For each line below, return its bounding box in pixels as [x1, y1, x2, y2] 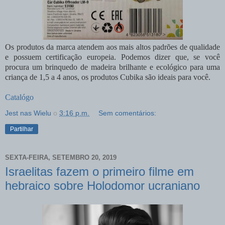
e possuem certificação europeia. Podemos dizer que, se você [5, 52, 220, 61]
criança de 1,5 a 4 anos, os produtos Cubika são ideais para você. [5, 72, 210, 81]
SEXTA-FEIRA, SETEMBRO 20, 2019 [5, 154, 117, 162]
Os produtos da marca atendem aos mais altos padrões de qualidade [5, 42, 220, 51]
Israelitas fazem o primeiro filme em [5, 164, 194, 178]
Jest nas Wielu [5, 108, 51, 117]
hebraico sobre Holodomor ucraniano [5, 178, 200, 192]
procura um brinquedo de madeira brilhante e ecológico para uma [5, 62, 220, 71]
